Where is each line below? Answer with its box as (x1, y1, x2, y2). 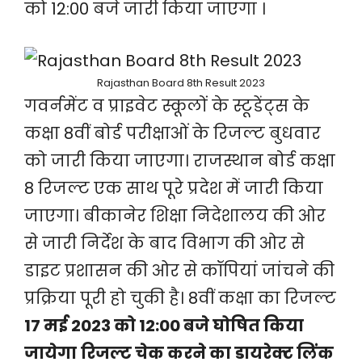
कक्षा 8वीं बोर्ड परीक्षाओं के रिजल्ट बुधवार (24, 122, 321, 145)
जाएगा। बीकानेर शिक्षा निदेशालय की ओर (24, 204, 326, 227)
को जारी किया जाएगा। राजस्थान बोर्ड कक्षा (24, 149, 335, 172)
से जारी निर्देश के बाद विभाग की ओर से (24, 232, 305, 255)
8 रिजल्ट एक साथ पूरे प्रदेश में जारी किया (24, 177, 323, 200)
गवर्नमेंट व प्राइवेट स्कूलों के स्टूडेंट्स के (24, 95, 309, 117)
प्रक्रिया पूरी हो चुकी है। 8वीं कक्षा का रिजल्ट (24, 287, 336, 309)
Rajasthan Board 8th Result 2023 (97, 75, 265, 90)
